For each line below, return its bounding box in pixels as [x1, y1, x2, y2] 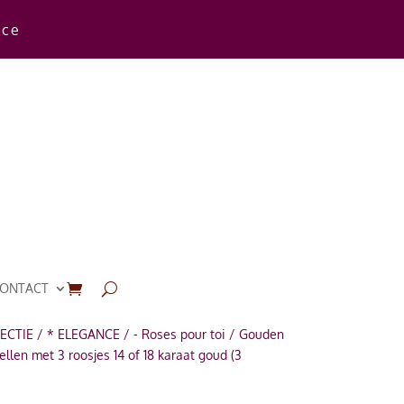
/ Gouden [225, 326, 284, 343]
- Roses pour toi [133, 326, 225, 343]
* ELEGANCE [46, 326, 120, 343]
